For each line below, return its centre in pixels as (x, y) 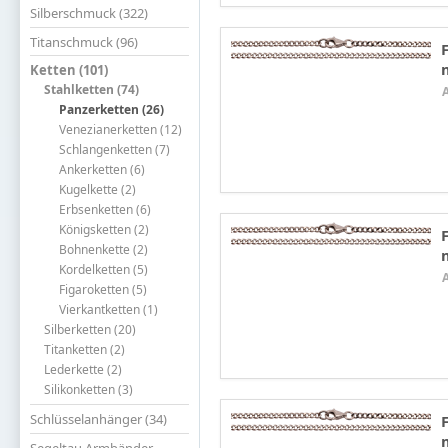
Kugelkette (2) (97, 190)
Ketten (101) (69, 70)
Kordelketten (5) (103, 270)
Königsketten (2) (103, 230)
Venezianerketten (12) (120, 130)
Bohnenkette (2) (103, 250)
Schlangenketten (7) (114, 150)
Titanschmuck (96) (84, 41)
